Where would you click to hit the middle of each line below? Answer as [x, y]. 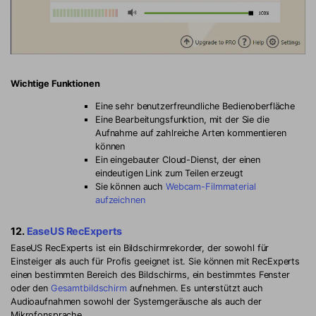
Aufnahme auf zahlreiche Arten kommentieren [191, 133]
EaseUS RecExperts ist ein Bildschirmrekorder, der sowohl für [140, 248]
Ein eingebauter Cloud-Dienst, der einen [178, 160]
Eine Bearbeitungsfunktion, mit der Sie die [182, 120]
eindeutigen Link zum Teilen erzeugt [169, 173]
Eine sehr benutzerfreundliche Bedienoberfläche [195, 106]
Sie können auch [130, 187]
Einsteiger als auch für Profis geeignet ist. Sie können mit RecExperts [156, 261]
